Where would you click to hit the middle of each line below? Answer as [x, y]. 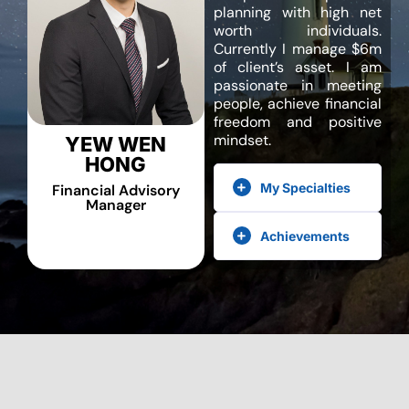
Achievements [304, 236]
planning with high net [297, 13]
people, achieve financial [297, 104]
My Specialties [305, 187]
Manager [115, 204]
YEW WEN [116, 144]
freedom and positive [297, 122]
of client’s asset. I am [297, 68]
